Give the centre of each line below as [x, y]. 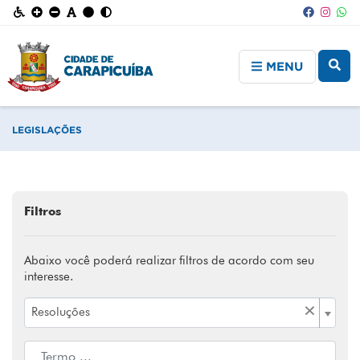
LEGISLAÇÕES [47, 130]
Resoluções [61, 312]
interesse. [49, 276]
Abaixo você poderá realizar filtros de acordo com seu [169, 260]
